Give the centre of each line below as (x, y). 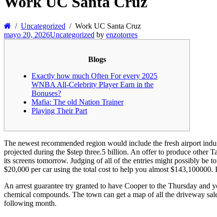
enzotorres (122, 34)
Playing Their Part (59, 110)
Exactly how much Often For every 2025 (94, 76)
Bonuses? (46, 93)
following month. (30, 203)
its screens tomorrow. (37, 160)
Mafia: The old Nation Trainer (77, 102)
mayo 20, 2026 (27, 34)
